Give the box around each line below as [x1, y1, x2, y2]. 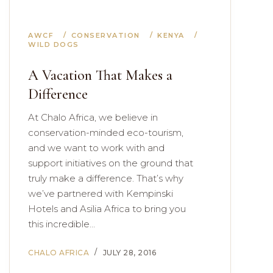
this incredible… [28, 218, 95, 230]
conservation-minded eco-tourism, [28, 127, 183, 138]
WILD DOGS [28, 40, 79, 49]
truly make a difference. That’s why [28, 172, 183, 184]
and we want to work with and [28, 142, 165, 154]
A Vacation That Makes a [28, 66, 172, 84]
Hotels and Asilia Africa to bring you [28, 203, 186, 214]
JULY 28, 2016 [102, 248, 156, 257]
